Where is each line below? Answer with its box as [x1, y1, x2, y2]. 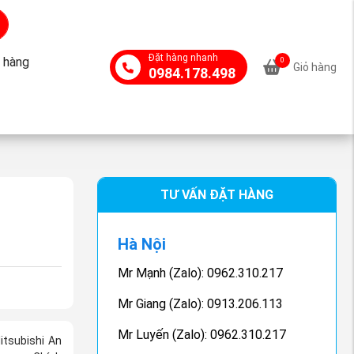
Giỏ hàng [292, 60, 337, 73]
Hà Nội [118, 235, 167, 254]
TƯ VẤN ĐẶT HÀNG [160, 187, 273, 202]
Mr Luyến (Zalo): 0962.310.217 [118, 327, 287, 342]
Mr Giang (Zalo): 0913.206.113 [118, 296, 284, 311]
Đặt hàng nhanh [148, 52, 218, 63]
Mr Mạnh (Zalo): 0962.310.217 [118, 265, 284, 281]
